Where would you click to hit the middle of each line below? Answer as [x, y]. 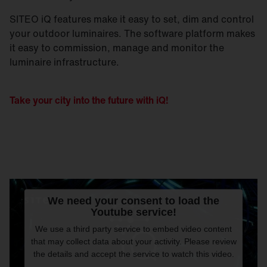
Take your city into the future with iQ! [89, 100]
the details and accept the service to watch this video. [133, 254]
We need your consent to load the [133, 201]
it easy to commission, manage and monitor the [117, 48]
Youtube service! [133, 212]
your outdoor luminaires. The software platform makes [132, 33]
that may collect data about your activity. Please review [133, 241]
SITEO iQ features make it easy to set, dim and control [132, 19]
